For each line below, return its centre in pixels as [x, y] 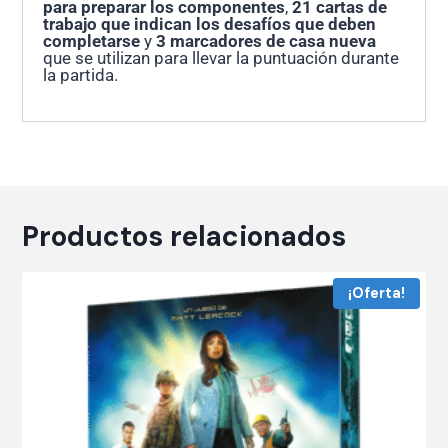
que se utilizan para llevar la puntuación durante [221, 57]
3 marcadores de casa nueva [266, 40]
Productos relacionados [184, 236]
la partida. [81, 74]
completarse [92, 40]
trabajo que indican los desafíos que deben [210, 23]
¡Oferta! [377, 293]
